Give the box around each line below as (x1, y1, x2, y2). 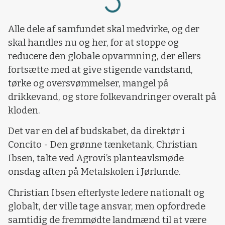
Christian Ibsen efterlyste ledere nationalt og (8, 187, 204, 198)
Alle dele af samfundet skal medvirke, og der (8, 23, 199, 35)
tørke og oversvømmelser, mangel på (8, 77, 169, 89)
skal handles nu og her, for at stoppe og (8, 37, 179, 48)
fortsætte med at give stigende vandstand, (8, 64, 193, 75)
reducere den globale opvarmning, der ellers (8, 50, 201, 62)
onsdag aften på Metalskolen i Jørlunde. (8, 166, 181, 178)
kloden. (8, 104, 40, 116)
